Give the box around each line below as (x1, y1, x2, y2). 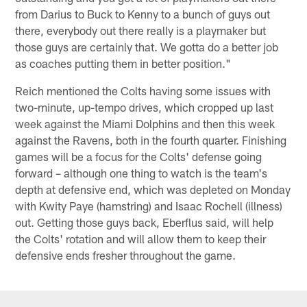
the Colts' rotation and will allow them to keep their (15, 232, 267, 246)
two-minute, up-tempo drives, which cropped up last (15, 100, 274, 114)
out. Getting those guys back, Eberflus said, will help (15, 215, 274, 230)
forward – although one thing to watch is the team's (15, 166, 268, 180)
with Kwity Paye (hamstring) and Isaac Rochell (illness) (15, 199, 283, 213)
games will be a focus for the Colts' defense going (15, 149, 262, 164)
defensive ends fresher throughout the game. (15, 248, 236, 262)
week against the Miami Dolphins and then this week (15, 116, 275, 131)
